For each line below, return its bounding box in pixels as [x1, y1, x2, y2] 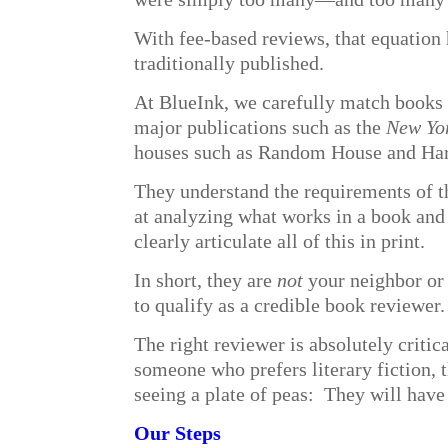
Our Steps [134, 422, 222, 444]
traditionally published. [134, 52, 325, 74]
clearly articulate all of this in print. [134, 230, 426, 252]
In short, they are [134, 269, 278, 291]
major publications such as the [134, 116, 387, 138]
